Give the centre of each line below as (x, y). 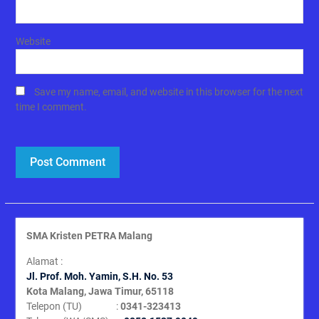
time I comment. (51, 106)
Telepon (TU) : (73, 306)
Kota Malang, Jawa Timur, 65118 (100, 291)
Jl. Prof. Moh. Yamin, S (77, 276)
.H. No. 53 (151, 276)
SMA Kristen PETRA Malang (89, 235)
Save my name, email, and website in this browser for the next (168, 91)
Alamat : (44, 261)
